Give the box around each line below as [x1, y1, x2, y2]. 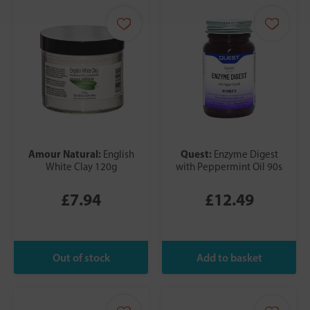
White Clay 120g [45, 161, 117, 174]
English [102, 148, 134, 161]
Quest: [180, 147, 214, 161]
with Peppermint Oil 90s [176, 161, 282, 174]
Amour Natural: [28, 147, 103, 161]
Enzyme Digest [213, 148, 278, 161]
